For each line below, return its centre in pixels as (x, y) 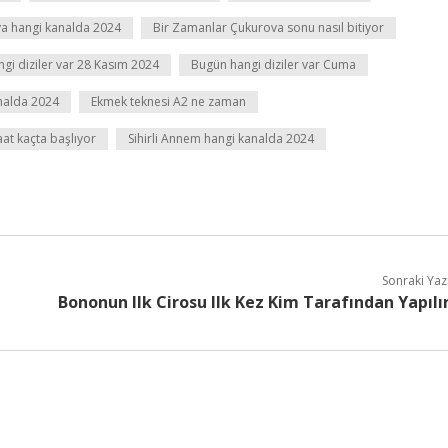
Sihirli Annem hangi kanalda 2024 (221, 138)
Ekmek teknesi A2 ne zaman (168, 101)
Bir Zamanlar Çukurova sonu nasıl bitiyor (268, 27)
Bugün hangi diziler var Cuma (273, 64)
